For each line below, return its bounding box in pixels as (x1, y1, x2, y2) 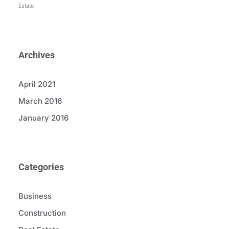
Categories (18, 162, 64, 173)
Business (18, 191, 52, 201)
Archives (18, 50, 55, 61)
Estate (18, 3, 34, 10)
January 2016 (18, 113, 68, 123)
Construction (18, 208, 66, 218)
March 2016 (18, 96, 62, 106)
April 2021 (18, 79, 55, 89)
